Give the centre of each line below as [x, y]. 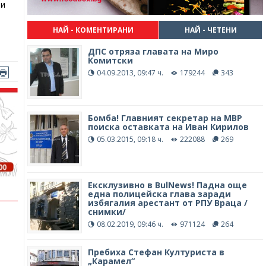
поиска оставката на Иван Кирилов [168, 127]
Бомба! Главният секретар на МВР [165, 118]
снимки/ [107, 212]
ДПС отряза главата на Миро [153, 51]
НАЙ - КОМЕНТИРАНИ [93, 30]
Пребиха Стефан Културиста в [156, 252]
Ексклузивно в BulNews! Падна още [167, 185]
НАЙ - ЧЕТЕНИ [210, 30]
